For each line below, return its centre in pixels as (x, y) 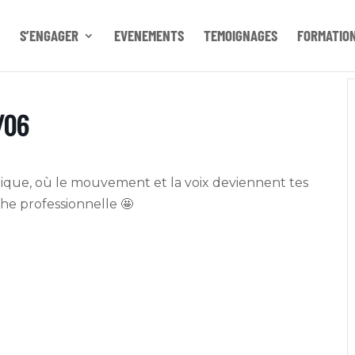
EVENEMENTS (149, 35)
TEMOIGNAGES (240, 35)
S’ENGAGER (49, 35)
